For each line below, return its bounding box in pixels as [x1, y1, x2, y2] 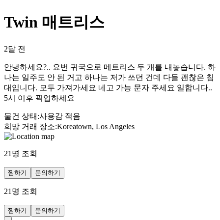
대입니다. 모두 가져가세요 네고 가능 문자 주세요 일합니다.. [4, 83, 212, 92]
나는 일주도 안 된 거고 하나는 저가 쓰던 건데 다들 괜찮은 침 [4, 73, 214, 82]
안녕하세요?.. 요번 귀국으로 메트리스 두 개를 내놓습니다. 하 [4, 62, 216, 71]
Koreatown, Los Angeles [57, 122, 135, 131]
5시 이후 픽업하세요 [4, 93, 75, 102]
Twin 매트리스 [4, 13, 105, 31]
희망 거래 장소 [4, 122, 55, 131]
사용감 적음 [39, 111, 81, 120]
